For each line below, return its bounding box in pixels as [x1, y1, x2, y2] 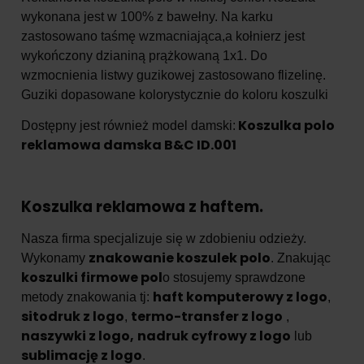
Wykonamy [21, 250, 89, 265]
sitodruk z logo [21, 306, 124, 326]
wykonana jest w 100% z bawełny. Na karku [21, 9, 273, 24]
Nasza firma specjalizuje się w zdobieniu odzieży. [21, 231, 306, 245]
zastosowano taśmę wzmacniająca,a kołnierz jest [21, 28, 305, 43]
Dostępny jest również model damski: [21, 118, 236, 132]
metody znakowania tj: [21, 289, 153, 304]
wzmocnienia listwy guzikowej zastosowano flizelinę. [21, 67, 326, 82]
